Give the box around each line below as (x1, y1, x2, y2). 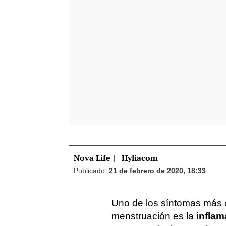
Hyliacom (120, 153, 158, 163)
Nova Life (74, 153, 110, 163)
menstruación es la (111, 211, 196, 221)
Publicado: (74, 166, 109, 175)
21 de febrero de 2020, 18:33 (109, 166, 206, 175)
